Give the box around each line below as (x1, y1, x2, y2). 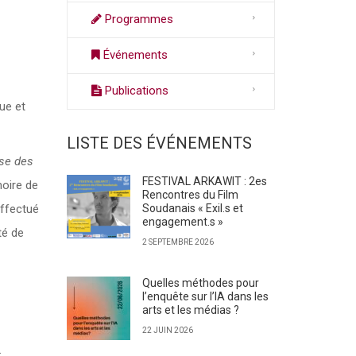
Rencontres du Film (141, 188, 238, 201)
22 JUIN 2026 (141, 326, 193, 335)
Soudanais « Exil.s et (141, 202, 243, 215)
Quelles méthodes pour (141, 277, 259, 289)
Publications (101, 83, 168, 98)
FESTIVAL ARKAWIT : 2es (141, 175, 267, 188)
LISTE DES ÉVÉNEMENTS (66, 133, 252, 153)
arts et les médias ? (141, 304, 239, 316)
